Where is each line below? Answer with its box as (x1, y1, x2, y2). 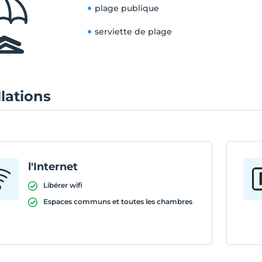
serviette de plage (95, 26, 173, 37)
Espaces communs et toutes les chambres (43, 197, 193, 206)
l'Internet (28, 160, 78, 173)
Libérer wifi (43, 181, 83, 189)
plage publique (95, 3, 160, 13)
